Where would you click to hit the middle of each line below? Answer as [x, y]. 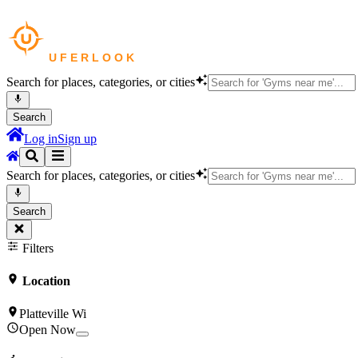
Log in [41, 139]
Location [45, 280]
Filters [36, 248]
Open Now [48, 330]
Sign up [77, 139]
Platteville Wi [53, 314]
